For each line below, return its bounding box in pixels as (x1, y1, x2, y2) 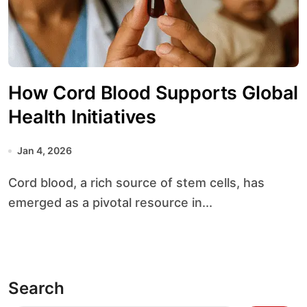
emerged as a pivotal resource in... (8, 195, 212, 210)
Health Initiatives (8, 106, 157, 128)
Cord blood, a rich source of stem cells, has (8, 175, 17, 190)
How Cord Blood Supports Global (8, 82, 299, 104)
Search (8, 278, 64, 298)
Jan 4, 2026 (17, 145, 72, 156)
